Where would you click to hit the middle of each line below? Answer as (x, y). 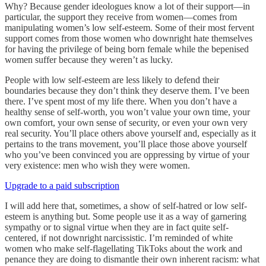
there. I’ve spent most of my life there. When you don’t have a (121, 102)
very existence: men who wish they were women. (97, 166)
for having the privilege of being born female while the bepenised (127, 49)
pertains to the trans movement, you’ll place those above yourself (126, 144)
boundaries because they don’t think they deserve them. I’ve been (127, 91)
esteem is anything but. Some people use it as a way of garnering (126, 217)
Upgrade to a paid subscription (62, 186)
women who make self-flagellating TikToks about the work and (123, 249)
